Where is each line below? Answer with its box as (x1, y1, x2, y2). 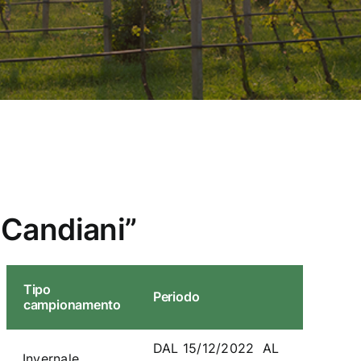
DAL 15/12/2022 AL (152, 339, 280, 356)
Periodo (152, 288, 200, 305)
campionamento (23, 296, 121, 313)
